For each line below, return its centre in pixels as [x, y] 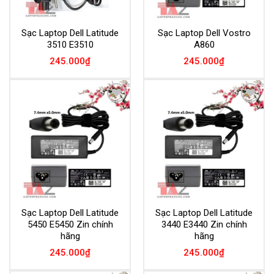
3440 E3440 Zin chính [204, 225]
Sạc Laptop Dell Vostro [204, 33]
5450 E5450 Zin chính [70, 225]
